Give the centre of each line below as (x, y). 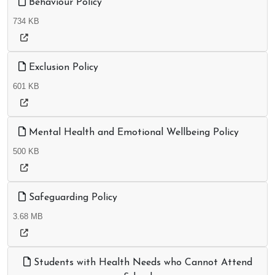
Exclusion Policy (62, 68)
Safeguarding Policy (72, 198)
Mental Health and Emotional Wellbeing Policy (132, 133)
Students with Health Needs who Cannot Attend (141, 263)
